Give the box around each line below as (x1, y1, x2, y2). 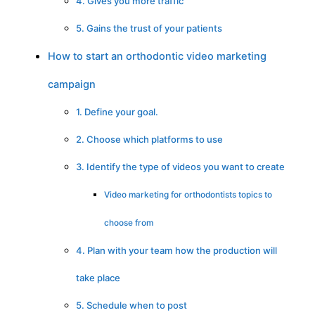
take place (76, 272, 120, 284)
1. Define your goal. (76, 106, 158, 118)
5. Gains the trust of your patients (76, 22, 222, 34)
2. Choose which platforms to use (76, 134, 223, 146)
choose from (104, 218, 153, 229)
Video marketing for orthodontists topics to (104, 190, 272, 200)
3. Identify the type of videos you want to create (76, 161, 285, 173)
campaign (48, 78, 96, 91)
